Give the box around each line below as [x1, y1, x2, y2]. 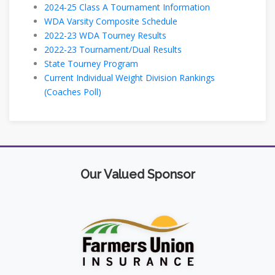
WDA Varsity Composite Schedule [44, 15, 177, 28]
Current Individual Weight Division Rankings [44, 72, 215, 84]
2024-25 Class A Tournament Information [44, 1, 210, 14]
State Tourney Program [44, 58, 138, 70]
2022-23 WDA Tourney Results [44, 29, 166, 42]
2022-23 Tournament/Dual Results [44, 44, 182, 56]
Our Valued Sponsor [80, 167, 195, 182]
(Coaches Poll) [44, 86, 101, 98]
